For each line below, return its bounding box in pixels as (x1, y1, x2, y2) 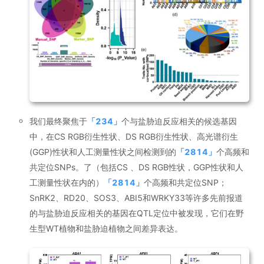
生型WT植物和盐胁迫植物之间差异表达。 (29, 223, 183, 233)
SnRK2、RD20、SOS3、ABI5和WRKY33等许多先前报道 (29, 192, 243, 203)
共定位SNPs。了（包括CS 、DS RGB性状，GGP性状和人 (29, 161, 243, 172)
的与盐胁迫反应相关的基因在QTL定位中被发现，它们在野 (29, 207, 244, 218)
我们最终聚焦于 (29, 115, 87, 126)
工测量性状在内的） (29, 177, 104, 187)
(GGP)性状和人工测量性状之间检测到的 (29, 146, 176, 157)
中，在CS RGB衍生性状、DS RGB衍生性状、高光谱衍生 (29, 131, 238, 141)
